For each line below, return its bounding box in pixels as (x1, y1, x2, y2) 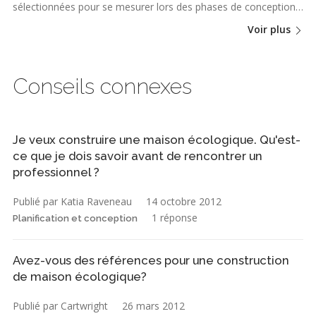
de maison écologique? (13, 269, 147, 284)
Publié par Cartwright (13, 298, 108, 312)
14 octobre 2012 (146, 194, 221, 208)
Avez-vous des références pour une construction (13, 253, 289, 267)
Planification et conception (13, 212, 138, 224)
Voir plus (248, 23, 293, 37)
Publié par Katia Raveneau (13, 194, 132, 208)
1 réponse (152, 210, 197, 224)
